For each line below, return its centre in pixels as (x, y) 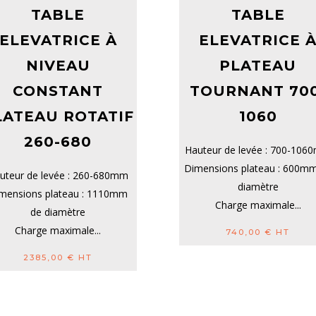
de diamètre (58, 212)
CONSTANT (58, 91)
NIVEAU (58, 66)
